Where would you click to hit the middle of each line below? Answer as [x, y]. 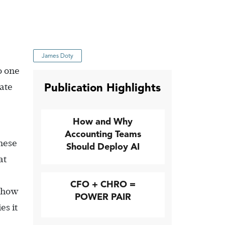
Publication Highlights [102, 88]
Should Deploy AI [103, 147]
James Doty [58, 55]
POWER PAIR [103, 197]
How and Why [103, 122]
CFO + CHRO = [103, 184]
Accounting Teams [103, 134]
